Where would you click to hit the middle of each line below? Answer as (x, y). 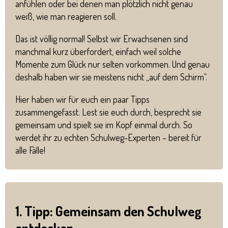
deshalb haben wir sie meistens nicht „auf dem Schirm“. (111, 77)
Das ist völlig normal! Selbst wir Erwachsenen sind (102, 39)
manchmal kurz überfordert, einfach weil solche (98, 52)
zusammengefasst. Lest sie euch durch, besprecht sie (108, 112)
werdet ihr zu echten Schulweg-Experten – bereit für (108, 138)
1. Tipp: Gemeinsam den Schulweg (108, 211)
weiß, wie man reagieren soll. (66, 16)
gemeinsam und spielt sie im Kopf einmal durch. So (104, 125)
